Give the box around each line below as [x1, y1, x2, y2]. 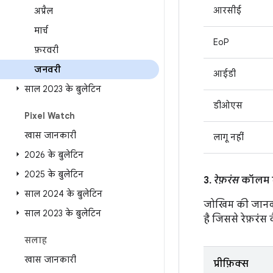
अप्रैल [34, 5, 53, 16]
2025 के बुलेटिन [24, 169, 83, 180]
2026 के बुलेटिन [24, 149, 83, 160]
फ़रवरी [34, 44, 58, 55]
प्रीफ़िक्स [213, 258, 249, 270]
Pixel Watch [24, 110, 75, 121]
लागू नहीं [213, 132, 244, 143]
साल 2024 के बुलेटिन [24, 188, 102, 199]
